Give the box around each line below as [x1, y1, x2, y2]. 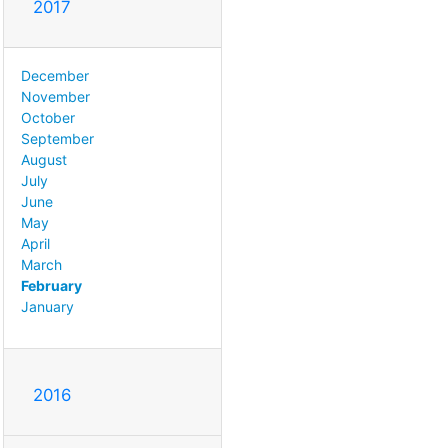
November [21, 87, 90, 105]
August [21, 150, 67, 168]
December [21, 66, 89, 84]
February [21, 276, 82, 294]
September [21, 129, 94, 147]
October [21, 108, 75, 126]
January [21, 297, 74, 315]
